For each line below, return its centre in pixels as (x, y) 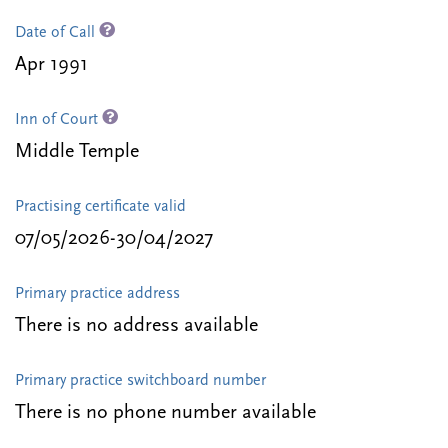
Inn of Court (58, 120)
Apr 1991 (51, 65)
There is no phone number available (165, 413)
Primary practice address (97, 294)
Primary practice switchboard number (140, 381)
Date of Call (57, 33)
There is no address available (136, 326)
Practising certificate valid (100, 207)
